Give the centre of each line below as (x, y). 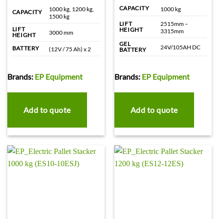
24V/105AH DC (180, 47)
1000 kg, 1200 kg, (71, 9)
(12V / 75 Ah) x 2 (70, 49)
